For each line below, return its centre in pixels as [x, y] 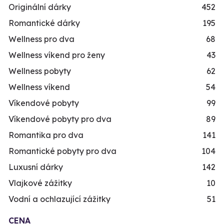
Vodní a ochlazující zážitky [59, 199]
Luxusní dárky [36, 167]
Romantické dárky [44, 23]
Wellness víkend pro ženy [57, 55]
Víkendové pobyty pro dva [60, 119]
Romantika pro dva [46, 135]
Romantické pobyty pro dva [62, 151]
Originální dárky [40, 7]
